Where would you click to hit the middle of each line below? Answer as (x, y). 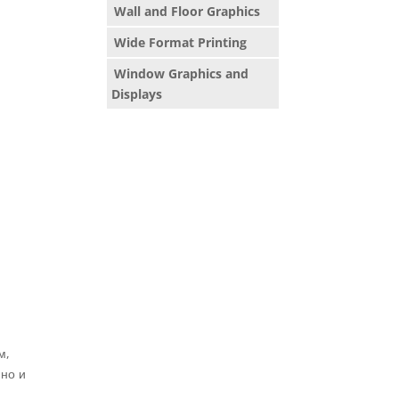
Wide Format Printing (181, 42)
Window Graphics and (182, 73)
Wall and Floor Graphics (187, 11)
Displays (137, 94)
